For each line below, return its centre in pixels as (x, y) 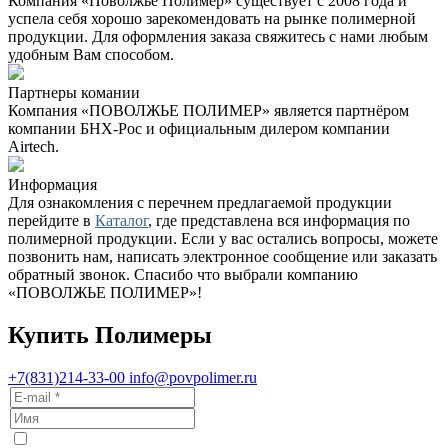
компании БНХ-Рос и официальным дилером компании (199, 128)
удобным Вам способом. (91, 54)
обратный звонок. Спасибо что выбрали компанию (183, 274)
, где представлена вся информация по (279, 220)
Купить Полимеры (110, 334)
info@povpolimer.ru (193, 377)
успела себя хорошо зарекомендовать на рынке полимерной (212, 18)
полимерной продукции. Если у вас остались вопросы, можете (223, 238)
